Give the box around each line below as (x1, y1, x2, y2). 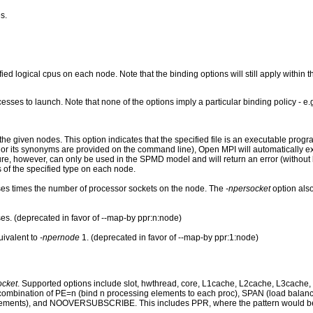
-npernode (40, 232, 80, 242)
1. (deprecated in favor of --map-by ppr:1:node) (80, 232, 259, 242)
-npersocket (226, 183, 270, 194)
